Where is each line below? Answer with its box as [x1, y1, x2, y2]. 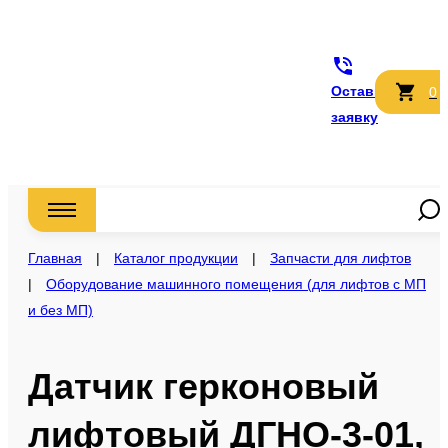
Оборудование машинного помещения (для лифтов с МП [46, 276, 426, 292]
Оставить [331, 83, 399, 99]
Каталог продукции [114, 250, 238, 266]
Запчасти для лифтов [270, 250, 411, 266]
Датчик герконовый [28, 366, 379, 407]
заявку [331, 109, 378, 125]
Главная [28, 250, 82, 266]
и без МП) [28, 302, 93, 318]
